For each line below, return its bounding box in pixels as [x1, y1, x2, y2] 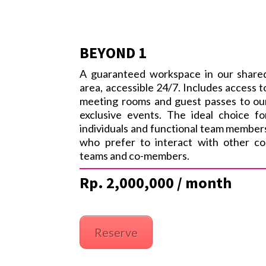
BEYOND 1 [80, 43, 147, 63]
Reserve [94, 225, 138, 240]
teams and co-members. [80, 149, 190, 163]
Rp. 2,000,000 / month [80, 173, 232, 193]
